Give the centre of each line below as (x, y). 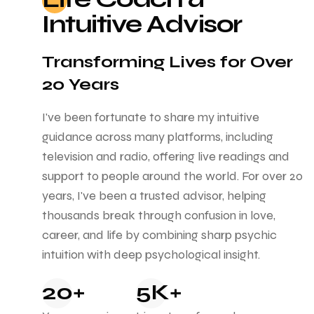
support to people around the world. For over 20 (172, 176)
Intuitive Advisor (142, 24)
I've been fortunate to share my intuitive (151, 117)
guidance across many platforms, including (158, 136)
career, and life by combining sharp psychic (159, 234)
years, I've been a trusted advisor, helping (154, 195)
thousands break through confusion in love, (159, 215)
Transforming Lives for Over (168, 62)
